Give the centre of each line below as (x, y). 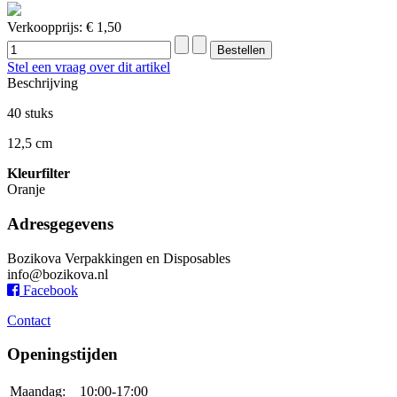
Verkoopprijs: (47, 27)
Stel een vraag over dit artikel (89, 67)
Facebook (49, 290)
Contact (29, 320)
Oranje (26, 190)
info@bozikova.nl (58, 274)
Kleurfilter (39, 174)
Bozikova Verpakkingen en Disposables (119, 258)
